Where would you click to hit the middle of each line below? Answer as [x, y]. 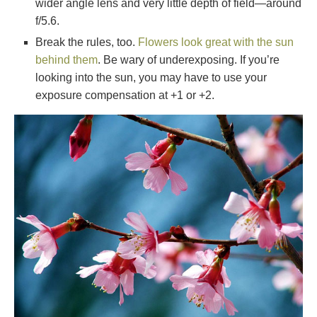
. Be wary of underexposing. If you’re [189, 60]
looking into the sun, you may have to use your [151, 78]
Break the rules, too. [87, 42]
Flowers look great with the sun [216, 42]
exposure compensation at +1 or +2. [125, 96]
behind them [67, 60]
